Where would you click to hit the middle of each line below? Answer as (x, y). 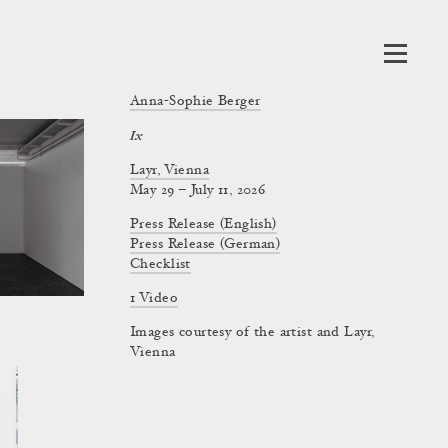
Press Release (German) (205, 245)
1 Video (154, 299)
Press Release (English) (203, 225)
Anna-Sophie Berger (195, 102)
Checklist (160, 265)
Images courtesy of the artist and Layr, (252, 333)
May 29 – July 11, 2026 (198, 191)
